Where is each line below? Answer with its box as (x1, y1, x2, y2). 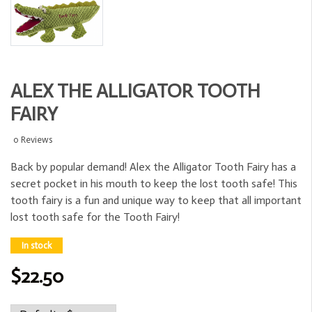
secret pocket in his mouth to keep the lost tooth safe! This (10, 177, 297, 191)
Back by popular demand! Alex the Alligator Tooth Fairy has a (10, 160, 296, 174)
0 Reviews (13, 134, 52, 146)
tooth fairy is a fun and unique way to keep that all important (10, 194, 302, 208)
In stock (22, 240, 52, 251)
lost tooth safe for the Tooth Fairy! (10, 210, 180, 224)
